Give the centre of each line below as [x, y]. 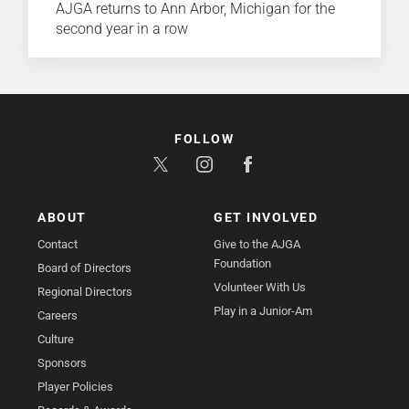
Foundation [242, 263]
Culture [56, 339]
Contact [58, 244]
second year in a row [122, 28]
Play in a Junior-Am [263, 310]
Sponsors [63, 362]
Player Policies [76, 386]
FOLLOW [204, 138]
